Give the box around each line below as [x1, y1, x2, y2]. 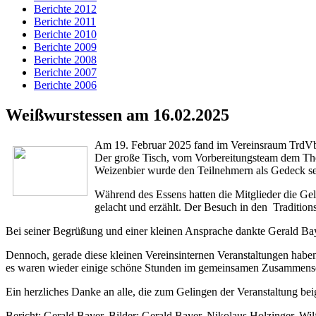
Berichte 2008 [34, 54, 97, 66]
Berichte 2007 [34, 66, 97, 78]
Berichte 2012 [34, 3, 97, 15]
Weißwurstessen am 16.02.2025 [6, 105, 229, 124]
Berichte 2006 [34, 79, 97, 91]
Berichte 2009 [34, 41, 97, 53]
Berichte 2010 [34, 28, 97, 40]
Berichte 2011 [34, 16, 96, 28]
